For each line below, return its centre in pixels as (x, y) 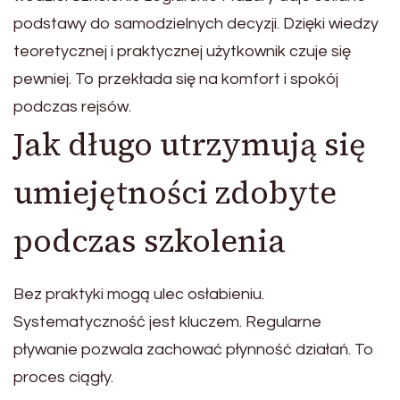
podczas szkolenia (150, 241)
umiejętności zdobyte (175, 192)
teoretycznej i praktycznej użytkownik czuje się (182, 51)
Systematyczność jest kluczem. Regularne (167, 321)
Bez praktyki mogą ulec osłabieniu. (139, 294)
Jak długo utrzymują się (190, 144)
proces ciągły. (63, 377)
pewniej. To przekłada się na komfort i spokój (176, 79)
